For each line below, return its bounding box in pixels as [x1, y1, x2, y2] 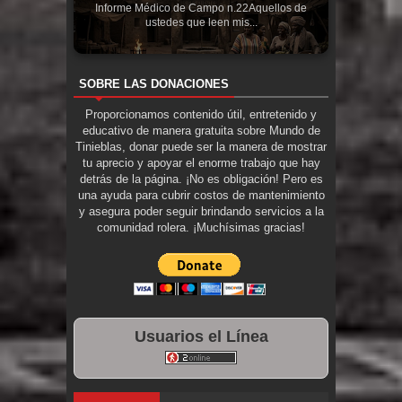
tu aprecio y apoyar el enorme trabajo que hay [82, 155, 320, 170]
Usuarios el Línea [134, 327, 268, 345]
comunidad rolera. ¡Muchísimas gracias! [97, 220, 305, 234]
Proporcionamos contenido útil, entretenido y [85, 107, 317, 121]
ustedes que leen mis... [144, 15, 258, 29]
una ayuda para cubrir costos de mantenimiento [77, 188, 325, 202]
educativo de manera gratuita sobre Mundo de [82, 123, 320, 137]
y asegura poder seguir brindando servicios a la [78, 204, 324, 218]
